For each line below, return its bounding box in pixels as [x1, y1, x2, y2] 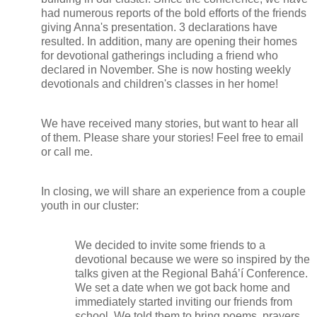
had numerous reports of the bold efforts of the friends [41, 6, 306, 19]
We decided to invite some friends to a [75, 238, 265, 251]
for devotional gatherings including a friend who [41, 49, 278, 62]
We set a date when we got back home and [75, 281, 290, 294]
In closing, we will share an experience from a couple [41, 185, 306, 197]
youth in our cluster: [41, 199, 139, 212]
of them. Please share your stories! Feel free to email [41, 131, 304, 144]
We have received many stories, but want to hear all [41, 117, 299, 129]
